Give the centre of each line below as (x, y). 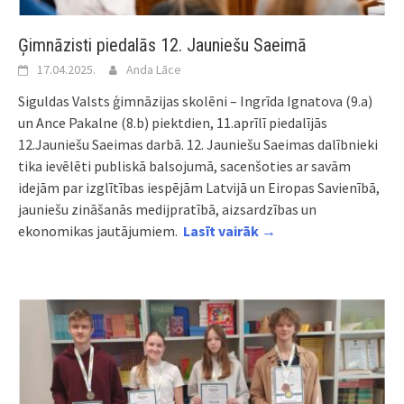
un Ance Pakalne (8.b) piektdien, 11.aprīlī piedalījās (173, 122)
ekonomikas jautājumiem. (101, 230)
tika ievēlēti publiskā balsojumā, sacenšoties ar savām (184, 165)
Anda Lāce (154, 69)
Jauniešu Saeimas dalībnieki (292, 144)
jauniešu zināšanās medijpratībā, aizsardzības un (167, 209)
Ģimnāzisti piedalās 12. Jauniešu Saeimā (162, 45)
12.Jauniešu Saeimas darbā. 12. (112, 144)
